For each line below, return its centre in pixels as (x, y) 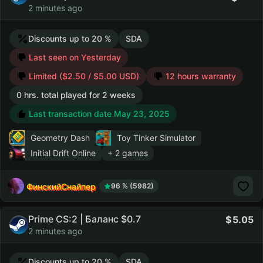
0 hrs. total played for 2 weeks (76, 95)
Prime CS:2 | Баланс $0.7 (85, 219)
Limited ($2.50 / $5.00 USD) (83, 76)
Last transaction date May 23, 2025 (98, 114)
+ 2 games (128, 153)
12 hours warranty (201, 76)
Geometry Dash (60, 138)
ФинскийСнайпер (61, 186)
